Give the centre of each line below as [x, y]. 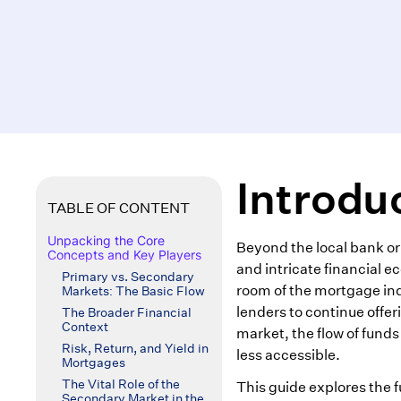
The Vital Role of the [120, 384]
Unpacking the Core [106, 240]
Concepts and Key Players [124, 255]
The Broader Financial [126, 312]
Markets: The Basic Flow [133, 291]
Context [85, 327]
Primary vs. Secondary [128, 277]
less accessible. [288, 355]
